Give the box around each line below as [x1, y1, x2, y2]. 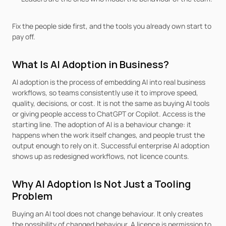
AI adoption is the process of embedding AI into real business [12, 77, 205, 87]
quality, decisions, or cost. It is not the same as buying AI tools [12, 98, 209, 108]
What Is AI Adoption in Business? [12, 58, 169, 71]
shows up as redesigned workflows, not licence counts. [12, 151, 189, 161]
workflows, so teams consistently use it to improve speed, [12, 88, 198, 97]
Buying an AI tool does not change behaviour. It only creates [12, 209, 203, 218]
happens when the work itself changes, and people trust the [12, 130, 205, 140]
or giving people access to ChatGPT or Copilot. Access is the [12, 109, 205, 119]
